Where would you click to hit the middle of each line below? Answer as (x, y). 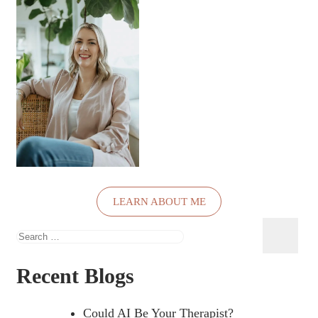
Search (33, 235)
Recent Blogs (75, 275)
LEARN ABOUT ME (159, 201)
